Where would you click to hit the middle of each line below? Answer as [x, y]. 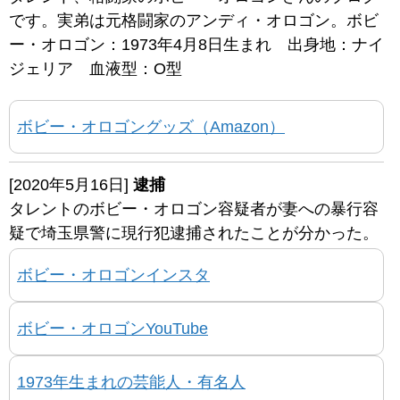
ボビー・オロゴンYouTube [112, 328]
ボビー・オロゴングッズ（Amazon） [151, 126]
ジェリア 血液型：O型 [96, 68]
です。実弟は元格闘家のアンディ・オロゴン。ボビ [194, 20]
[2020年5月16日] [71, 184]
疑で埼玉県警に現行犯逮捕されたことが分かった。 [194, 233]
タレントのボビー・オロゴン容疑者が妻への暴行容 [194, 208]
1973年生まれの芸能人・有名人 [131, 382]
